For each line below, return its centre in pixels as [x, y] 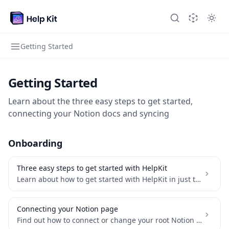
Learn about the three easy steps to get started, [100, 101]
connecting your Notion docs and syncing [89, 113]
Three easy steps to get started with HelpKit [92, 168]
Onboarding [35, 143]
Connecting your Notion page [67, 209]
